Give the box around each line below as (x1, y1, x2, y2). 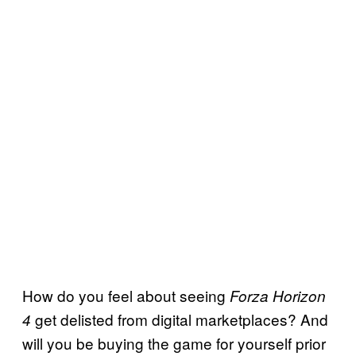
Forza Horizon (230, 284, 326, 306)
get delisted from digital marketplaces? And (35, 308, 328, 330)
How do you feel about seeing (22, 284, 230, 306)
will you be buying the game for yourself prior (22, 331, 326, 354)
